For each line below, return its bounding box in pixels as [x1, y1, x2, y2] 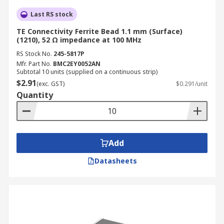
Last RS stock [30, 10, 73, 18]
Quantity [16, 89, 53, 100]
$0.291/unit [176, 79, 207, 88]
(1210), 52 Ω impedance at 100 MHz [16, 35, 141, 44]
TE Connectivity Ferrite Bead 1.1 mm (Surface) [16, 26, 182, 36]
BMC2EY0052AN [53, 59, 100, 68]
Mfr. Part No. [16, 59, 51, 68]
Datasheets [94, 156, 137, 165]
